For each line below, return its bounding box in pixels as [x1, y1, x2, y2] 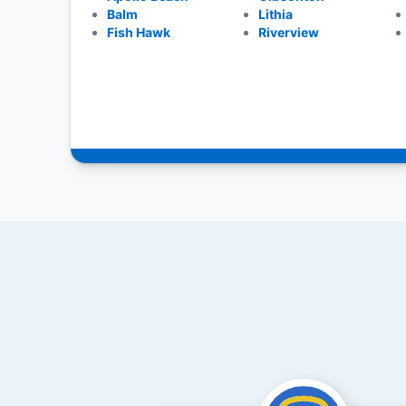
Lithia [258, 6, 294, 22]
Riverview [258, 24, 320, 40]
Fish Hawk [106, 24, 170, 40]
